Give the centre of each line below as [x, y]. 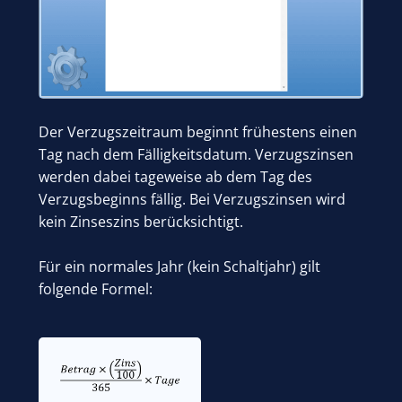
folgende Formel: [96, 288]
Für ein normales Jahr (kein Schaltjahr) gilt [180, 266]
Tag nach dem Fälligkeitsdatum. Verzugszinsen [197, 154]
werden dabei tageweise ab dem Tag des [176, 176]
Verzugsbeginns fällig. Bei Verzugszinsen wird [192, 199]
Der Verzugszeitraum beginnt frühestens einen [198, 131]
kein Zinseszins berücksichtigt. [141, 221]
